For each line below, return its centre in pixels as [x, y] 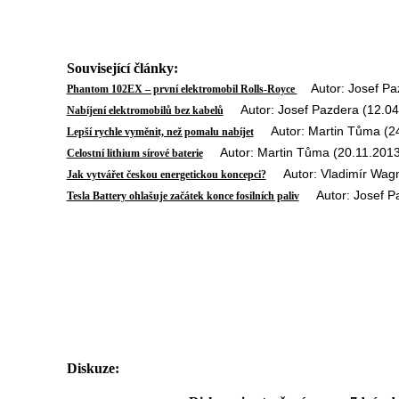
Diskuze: [93, 369]
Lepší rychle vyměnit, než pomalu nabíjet [160, 132]
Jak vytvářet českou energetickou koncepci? [166, 175]
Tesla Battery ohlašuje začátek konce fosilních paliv [183, 196]
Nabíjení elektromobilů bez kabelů [145, 110]
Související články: [122, 68]
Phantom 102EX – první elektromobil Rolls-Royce [182, 89]
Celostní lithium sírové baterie [134, 153]
